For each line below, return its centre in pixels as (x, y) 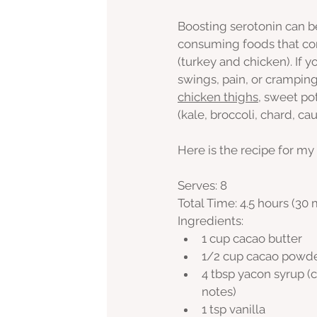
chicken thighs (218, 97)
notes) (219, 292)
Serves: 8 (202, 186)
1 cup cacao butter (252, 239)
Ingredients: (211, 221)
